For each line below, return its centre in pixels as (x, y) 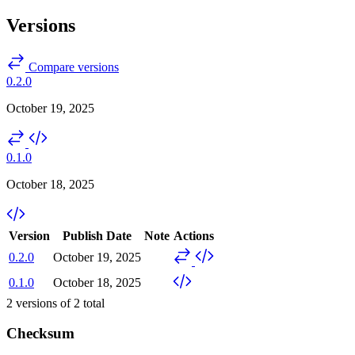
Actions (193, 235)
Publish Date (97, 235)
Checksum (40, 334)
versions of (43, 303)
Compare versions (72, 67)
